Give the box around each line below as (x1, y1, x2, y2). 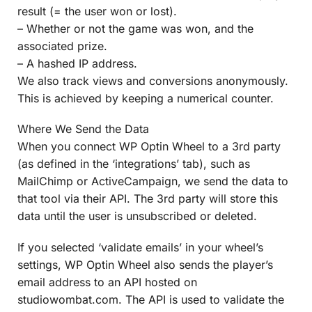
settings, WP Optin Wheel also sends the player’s (17, 257, 273, 272)
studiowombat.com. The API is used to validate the (17, 292, 284, 306)
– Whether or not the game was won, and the (17, 21, 253, 36)
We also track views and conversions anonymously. (17, 73, 288, 88)
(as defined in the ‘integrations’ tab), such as (17, 157, 250, 171)
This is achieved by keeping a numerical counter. (17, 91, 274, 105)
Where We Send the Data (17, 122, 149, 136)
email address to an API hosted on (17, 274, 197, 289)
